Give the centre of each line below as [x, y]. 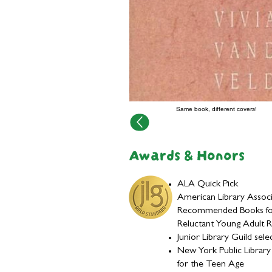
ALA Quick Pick [208, 185]
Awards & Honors [187, 153]
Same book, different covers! [216, 109]
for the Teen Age [211, 265]
